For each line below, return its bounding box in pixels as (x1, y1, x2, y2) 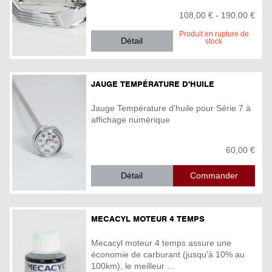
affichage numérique (91, 114, 170, 124)
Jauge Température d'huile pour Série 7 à (91, 103, 251, 113)
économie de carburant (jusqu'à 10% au (91, 249, 245, 259)
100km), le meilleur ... (91, 260, 174, 271)
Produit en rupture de (179, 29, 249, 38)
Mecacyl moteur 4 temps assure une (91, 237, 231, 248)
